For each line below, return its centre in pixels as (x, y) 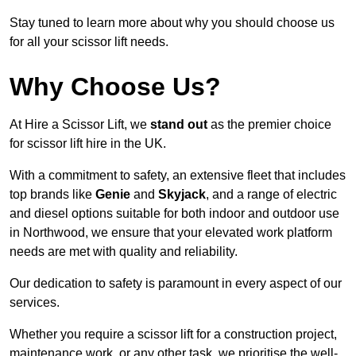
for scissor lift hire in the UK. (88, 144)
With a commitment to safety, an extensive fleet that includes (178, 176)
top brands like (52, 195)
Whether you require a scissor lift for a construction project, (173, 335)
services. (35, 303)
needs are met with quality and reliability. (124, 252)
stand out (179, 125)
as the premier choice (269, 125)
